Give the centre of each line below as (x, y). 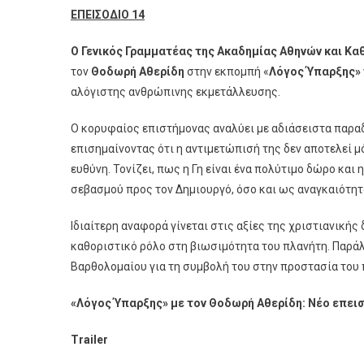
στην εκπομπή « (227, 72)
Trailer (89, 340)
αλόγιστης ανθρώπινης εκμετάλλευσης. (175, 92)
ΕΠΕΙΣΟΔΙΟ (101, 15)
